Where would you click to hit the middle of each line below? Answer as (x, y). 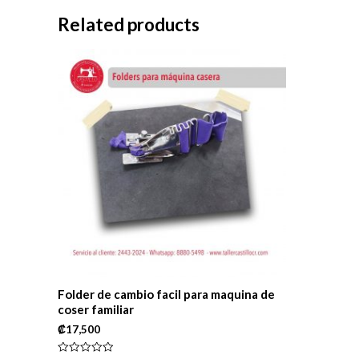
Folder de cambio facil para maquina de (166, 294)
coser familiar (96, 309)
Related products (129, 24)
